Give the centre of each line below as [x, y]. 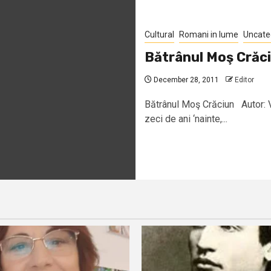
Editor [244, 80]
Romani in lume [209, 34]
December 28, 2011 [185, 80]
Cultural [159, 34]
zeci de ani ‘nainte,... [186, 119]
